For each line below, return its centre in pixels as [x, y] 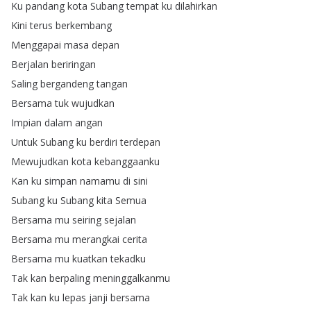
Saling [24, 84]
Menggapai [36, 45]
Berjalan [30, 64]
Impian [26, 123]
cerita [135, 239]
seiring [87, 220]
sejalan [120, 220]
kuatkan [90, 259]
